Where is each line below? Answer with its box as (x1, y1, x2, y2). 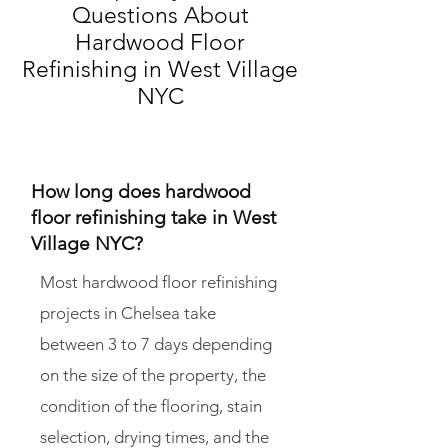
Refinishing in (22, 56, 168, 84)
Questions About (71, 2, 249, 30)
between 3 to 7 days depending (40, 334, 272, 355)
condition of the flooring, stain (40, 396, 262, 417)
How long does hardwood (31, 180, 251, 204)
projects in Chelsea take (40, 303, 216, 324)
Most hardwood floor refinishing (40, 272, 277, 293)
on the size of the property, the (40, 365, 266, 386)
